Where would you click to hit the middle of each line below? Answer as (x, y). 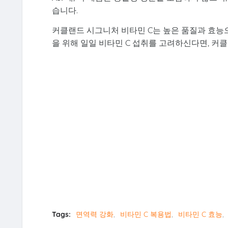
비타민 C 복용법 (146, 214)
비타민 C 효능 (200, 214)
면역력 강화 (94, 214)
